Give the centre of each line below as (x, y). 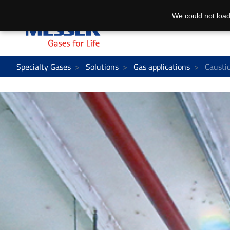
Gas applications (162, 67)
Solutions (102, 67)
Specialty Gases (44, 67)
